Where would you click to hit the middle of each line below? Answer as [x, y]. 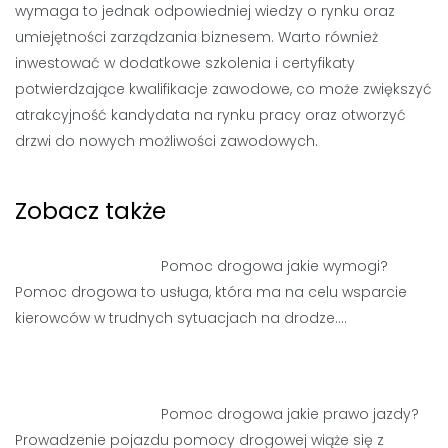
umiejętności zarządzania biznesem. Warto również [196, 37]
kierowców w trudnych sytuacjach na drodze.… [181, 318]
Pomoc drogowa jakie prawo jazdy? [290, 414]
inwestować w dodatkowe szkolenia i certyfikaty [185, 63]
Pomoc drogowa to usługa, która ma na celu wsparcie [211, 292]
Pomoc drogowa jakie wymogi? [275, 266]
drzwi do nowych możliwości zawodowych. [166, 141]
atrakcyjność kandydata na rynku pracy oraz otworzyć [210, 115]
